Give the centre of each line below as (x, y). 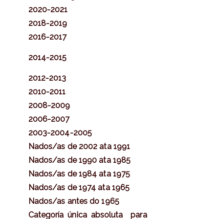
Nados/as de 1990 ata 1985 (79, 160)
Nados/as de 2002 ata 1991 (79, 146)
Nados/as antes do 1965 (74, 201)
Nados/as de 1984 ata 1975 (79, 174)
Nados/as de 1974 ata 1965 (79, 187)
